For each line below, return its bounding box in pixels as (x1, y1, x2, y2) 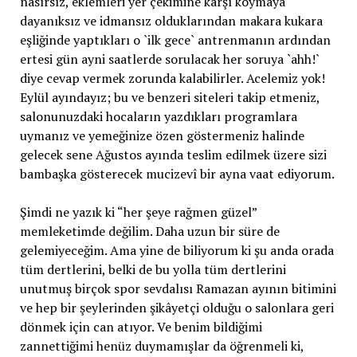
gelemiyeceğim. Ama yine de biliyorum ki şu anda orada (19, 241, 334, 259)
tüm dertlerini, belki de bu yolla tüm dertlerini (19, 261, 286, 278)
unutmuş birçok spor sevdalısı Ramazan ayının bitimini (19, 280, 336, 297)
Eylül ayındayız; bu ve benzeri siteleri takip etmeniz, (19, 88, 320, 106)
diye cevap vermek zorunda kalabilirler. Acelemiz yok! (19, 69, 325, 87)
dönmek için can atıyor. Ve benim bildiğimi (19, 318, 262, 335)
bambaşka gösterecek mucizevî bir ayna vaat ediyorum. (19, 165, 335, 182)
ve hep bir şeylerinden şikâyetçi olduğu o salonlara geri (19, 299, 334, 316)
